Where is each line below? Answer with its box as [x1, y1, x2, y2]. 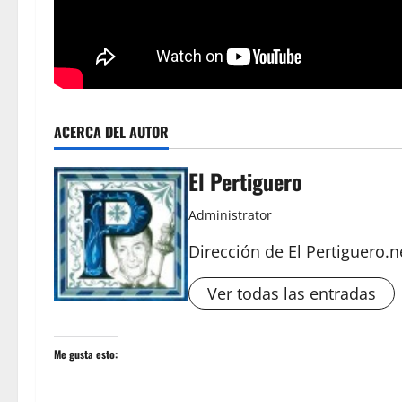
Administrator [188, 206, 272, 223]
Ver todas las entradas [207, 283, 376, 304]
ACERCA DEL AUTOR [54, 121, 169, 143]
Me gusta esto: [54, 346, 118, 362]
